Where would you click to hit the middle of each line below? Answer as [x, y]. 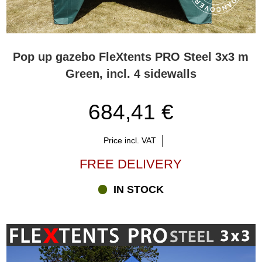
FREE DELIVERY [131, 164]
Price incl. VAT [130, 141]
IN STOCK [139, 190]
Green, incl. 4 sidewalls [131, 73]
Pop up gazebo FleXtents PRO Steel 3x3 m [131, 56]
